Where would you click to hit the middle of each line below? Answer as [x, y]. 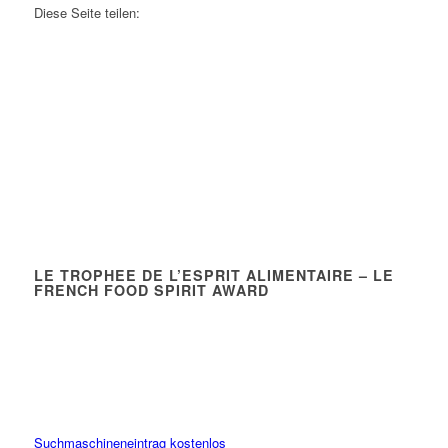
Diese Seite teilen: [86, 12]
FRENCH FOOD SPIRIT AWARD [151, 289]
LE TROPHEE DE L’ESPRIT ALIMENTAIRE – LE [213, 274]
